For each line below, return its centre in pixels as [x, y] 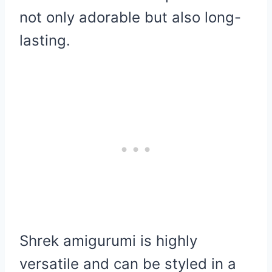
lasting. [45, 40]
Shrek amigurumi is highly [108, 240]
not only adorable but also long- [130, 17]
